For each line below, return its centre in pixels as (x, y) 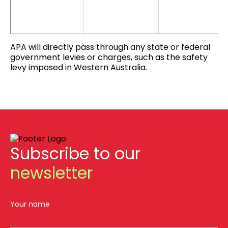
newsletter (51, 173)
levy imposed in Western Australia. (79, 67)
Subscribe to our (75, 153)
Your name (30, 204)
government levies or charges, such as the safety (109, 57)
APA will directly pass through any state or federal (110, 47)
